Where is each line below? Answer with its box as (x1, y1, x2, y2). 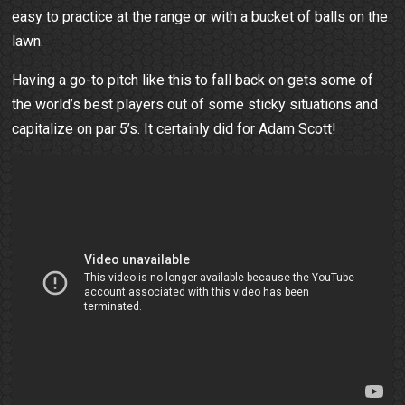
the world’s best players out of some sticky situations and (12, 95, 379, 113)
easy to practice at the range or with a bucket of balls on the (12, 7, 389, 25)
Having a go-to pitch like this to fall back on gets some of (12, 71, 374, 89)
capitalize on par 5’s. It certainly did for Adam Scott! (12, 119, 337, 137)
